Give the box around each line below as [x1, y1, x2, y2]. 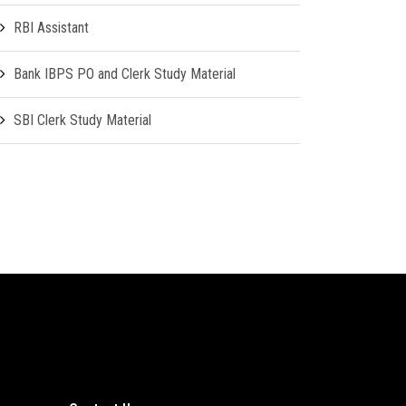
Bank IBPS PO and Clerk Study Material [14, 65, 236, 82]
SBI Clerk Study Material [14, 111, 151, 129]
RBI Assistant [14, 19, 89, 36]
